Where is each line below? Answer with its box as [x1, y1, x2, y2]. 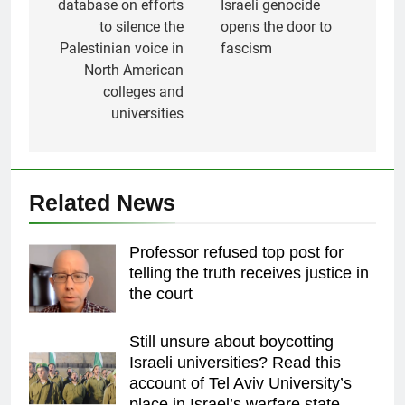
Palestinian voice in [60, 40, 184, 58]
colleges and [103, 83, 184, 101]
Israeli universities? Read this [129, 353, 341, 372]
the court [129, 285, 193, 304]
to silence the [99, 18, 184, 36]
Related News [29, 190, 175, 216]
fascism [221, 40, 272, 58]
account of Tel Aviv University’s [129, 374, 352, 393]
